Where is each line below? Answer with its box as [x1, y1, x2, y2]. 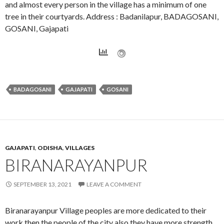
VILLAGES [65, 143, 94, 151]
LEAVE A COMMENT [86, 180, 141, 188]
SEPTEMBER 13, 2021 [13, 180, 71, 188]
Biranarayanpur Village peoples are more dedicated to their [5, 205, 206, 215]
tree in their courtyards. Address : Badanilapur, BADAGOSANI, [5, 11, 218, 21]
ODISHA [37, 143, 62, 151]
